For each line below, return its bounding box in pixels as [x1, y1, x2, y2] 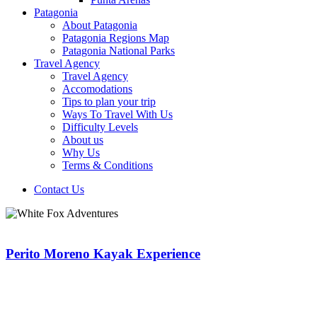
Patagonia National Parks [62, 45, 175, 57]
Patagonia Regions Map [62, 32, 169, 44]
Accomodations [62, 83, 132, 95]
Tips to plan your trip [62, 96, 156, 108]
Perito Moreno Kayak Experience [6, 246, 200, 261]
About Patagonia [62, 19, 137, 31]
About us [62, 134, 103, 146]
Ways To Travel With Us [62, 108, 173, 120]
